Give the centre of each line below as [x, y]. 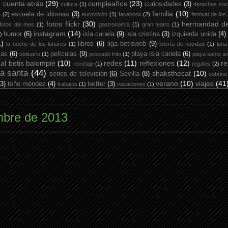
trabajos [67, 84]
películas [64, 54]
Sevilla [130, 74]
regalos [201, 64]
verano [167, 83]
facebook [130, 14]
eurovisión [94, 14]
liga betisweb [127, 44]
